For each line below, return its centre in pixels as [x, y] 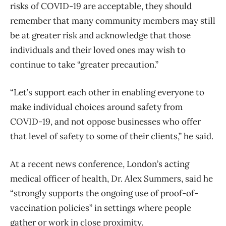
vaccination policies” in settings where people [101, 208]
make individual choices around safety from [96, 107]
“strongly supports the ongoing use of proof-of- [104, 193]
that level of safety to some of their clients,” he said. [112, 136]
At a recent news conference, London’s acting [100, 164]
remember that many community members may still [113, 20]
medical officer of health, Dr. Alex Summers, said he [111, 178]
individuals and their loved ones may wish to [98, 50]
